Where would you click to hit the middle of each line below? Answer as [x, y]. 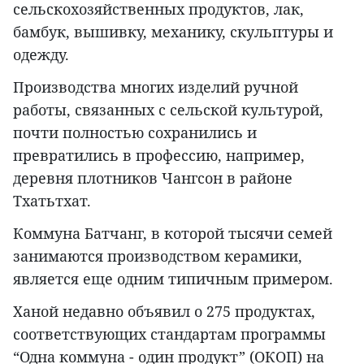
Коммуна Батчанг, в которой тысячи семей [173, 234]
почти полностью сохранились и [135, 133]
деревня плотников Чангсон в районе [153, 178]
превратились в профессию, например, [159, 156]
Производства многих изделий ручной [156, 87]
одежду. [41, 55]
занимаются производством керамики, [158, 256]
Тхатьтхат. [52, 201]
